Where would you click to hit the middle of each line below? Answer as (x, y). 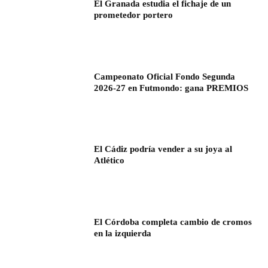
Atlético (109, 161)
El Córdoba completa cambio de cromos (173, 222)
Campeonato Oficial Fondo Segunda (165, 76)
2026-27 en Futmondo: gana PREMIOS (171, 88)
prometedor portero (134, 15)
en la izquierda (123, 234)
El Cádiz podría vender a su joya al (163, 149)
